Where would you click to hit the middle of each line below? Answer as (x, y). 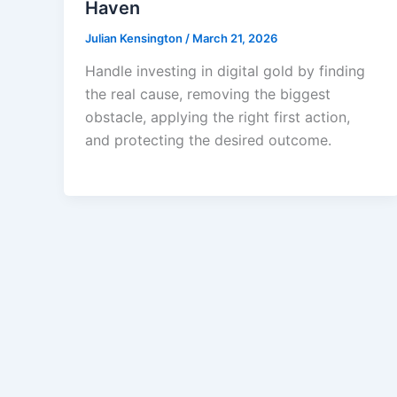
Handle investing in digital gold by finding (225, 71)
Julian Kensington (135, 38)
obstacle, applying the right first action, (218, 117)
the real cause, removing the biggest (208, 94)
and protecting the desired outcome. (208, 140)
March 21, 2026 (235, 38)
